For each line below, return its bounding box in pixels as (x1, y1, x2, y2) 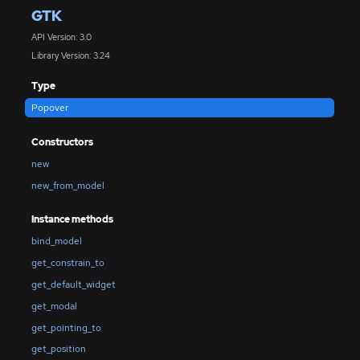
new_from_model (31, 178, 104, 192)
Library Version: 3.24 (31, 49, 110, 61)
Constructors (31, 135, 93, 149)
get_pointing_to (31, 321, 101, 334)
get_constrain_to (31, 256, 104, 270)
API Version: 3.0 (31, 31, 92, 43)
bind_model (31, 235, 82, 248)
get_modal (31, 299, 77, 313)
